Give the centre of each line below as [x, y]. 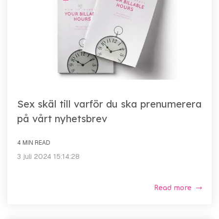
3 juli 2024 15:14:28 [48, 156]
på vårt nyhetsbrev [62, 118]
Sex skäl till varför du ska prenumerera [109, 104]
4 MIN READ [33, 142]
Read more [173, 188]
